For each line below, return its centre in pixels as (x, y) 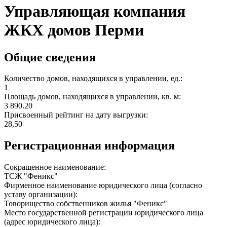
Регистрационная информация (89, 146)
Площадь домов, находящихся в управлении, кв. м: (93, 97)
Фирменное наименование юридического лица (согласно (103, 185)
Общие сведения (50, 57)
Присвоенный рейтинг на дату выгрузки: (77, 115)
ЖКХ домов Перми (74, 30)
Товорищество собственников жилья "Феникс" (86, 204)
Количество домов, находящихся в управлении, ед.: (94, 79)
